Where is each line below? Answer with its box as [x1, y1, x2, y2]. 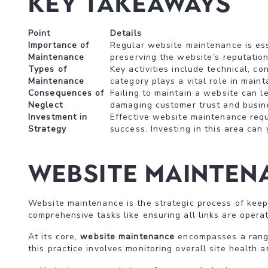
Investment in [28, 111, 88, 123]
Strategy [28, 123, 66, 135]
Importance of [28, 39, 90, 51]
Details [110, 28, 142, 39]
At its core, [28, 231, 81, 242]
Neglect [28, 99, 63, 111]
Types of [28, 63, 67, 75]
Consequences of [28, 87, 105, 99]
